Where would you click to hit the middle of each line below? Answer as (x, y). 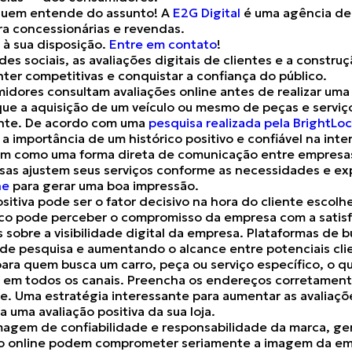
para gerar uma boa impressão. (104, 185)
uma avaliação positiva (79, 311)
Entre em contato (163, 44)
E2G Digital (207, 13)
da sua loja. (181, 311)
